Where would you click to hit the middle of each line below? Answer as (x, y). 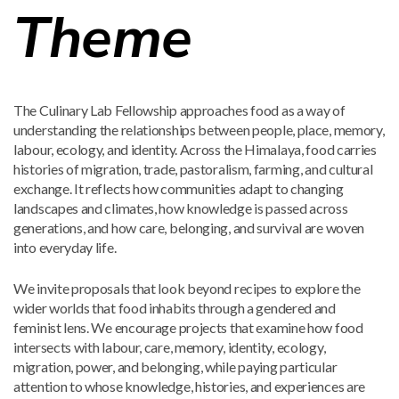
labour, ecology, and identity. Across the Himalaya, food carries (195, 149)
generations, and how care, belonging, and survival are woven (189, 228)
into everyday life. (65, 247)
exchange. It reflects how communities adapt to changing (179, 188)
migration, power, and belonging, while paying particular (175, 366)
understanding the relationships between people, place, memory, (199, 130)
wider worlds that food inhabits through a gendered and (175, 308)
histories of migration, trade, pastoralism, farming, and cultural (193, 169)
